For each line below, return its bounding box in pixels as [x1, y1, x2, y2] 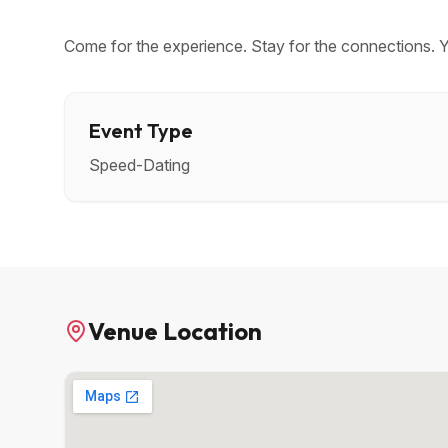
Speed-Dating [89, 155, 190, 175]
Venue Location [88, 316, 262, 346]
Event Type [89, 118, 193, 143]
